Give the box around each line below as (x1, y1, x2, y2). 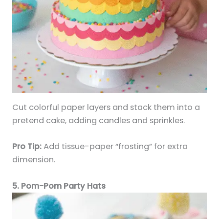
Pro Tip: (12, 141, 42, 153)
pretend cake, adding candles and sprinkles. (12, 115, 185, 127)
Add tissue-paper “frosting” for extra (42, 141, 188, 153)
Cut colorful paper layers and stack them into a (12, 102, 200, 113)
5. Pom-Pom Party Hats (12, 180, 106, 192)
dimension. (12, 154, 56, 166)
